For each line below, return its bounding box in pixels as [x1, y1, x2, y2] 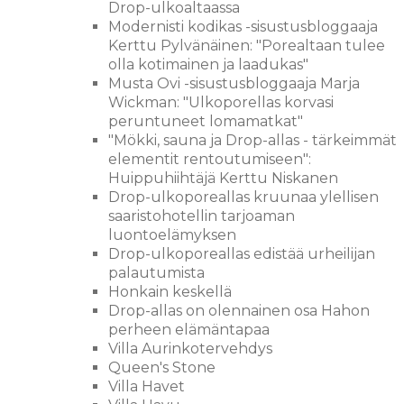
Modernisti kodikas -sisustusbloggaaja [108, 18, 378, 35]
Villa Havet [108, 378, 185, 395]
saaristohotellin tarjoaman [108, 207, 295, 225]
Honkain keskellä [108, 283, 232, 300]
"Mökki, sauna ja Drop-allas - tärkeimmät [108, 132, 397, 149]
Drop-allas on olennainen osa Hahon [108, 302, 370, 319]
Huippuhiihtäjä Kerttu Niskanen [108, 170, 338, 187]
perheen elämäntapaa [108, 321, 270, 338]
